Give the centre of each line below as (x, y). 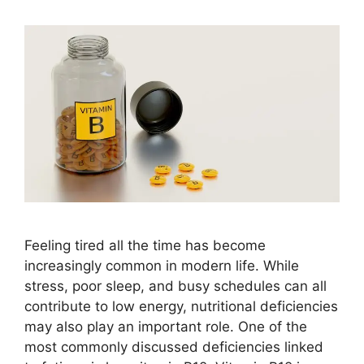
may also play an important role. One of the (166, 326)
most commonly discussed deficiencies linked (174, 347)
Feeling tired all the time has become (145, 245)
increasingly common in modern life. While (162, 265)
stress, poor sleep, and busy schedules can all (175, 286)
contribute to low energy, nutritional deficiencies (181, 306)
